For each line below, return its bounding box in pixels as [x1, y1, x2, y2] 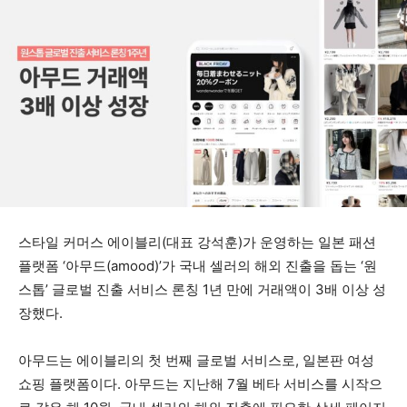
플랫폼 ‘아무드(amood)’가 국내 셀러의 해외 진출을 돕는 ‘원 [18, 257, 377, 275]
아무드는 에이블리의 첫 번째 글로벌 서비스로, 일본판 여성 [18, 352, 374, 370]
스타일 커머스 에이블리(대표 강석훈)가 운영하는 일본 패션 [18, 233, 376, 252]
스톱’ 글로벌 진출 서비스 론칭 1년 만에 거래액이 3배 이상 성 [18, 281, 386, 299]
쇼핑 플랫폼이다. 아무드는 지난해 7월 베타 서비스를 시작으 [18, 375, 382, 393]
